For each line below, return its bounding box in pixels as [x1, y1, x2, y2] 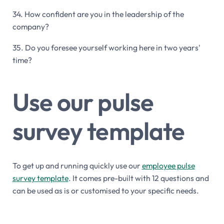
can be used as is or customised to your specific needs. [12, 185, 199, 195]
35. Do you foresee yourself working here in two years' [12, 42, 200, 52]
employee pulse [141, 160, 195, 170]
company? [12, 21, 49, 32]
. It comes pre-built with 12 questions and [68, 172, 209, 183]
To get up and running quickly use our [12, 160, 142, 170]
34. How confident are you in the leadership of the [12, 9, 184, 19]
